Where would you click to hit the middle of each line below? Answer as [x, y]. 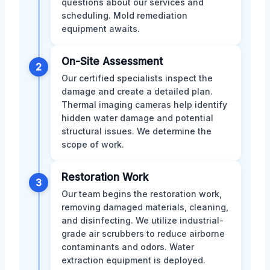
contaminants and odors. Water [128, 246]
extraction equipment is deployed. [133, 260]
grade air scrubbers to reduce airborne [143, 233]
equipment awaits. [101, 28]
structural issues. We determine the [137, 131]
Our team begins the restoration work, [142, 193]
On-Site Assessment [112, 61]
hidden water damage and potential [137, 118]
